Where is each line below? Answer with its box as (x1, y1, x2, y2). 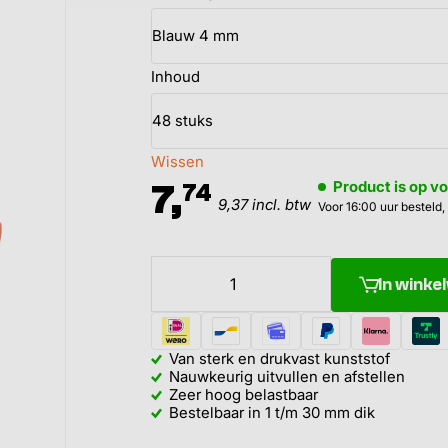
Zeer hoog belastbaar (168, 384, 318, 404)
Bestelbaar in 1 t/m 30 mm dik (168, 402, 375, 422)
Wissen (150, 153, 204, 172)
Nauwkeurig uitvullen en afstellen (168, 366, 405, 386)
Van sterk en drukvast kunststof (168, 348, 390, 368)
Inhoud (150, 67, 200, 87)
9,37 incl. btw (217, 196, 311, 215)
